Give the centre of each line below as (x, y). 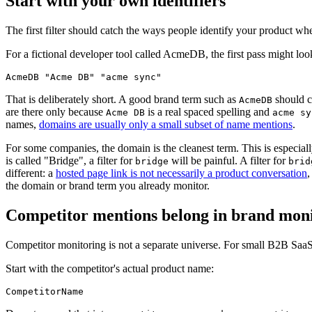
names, (22, 124)
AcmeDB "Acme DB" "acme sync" (84, 77)
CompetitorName (45, 291)
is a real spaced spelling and (209, 111)
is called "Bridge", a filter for (70, 160)
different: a (31, 173)
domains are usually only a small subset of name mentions (166, 124)
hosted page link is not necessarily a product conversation (181, 173)
